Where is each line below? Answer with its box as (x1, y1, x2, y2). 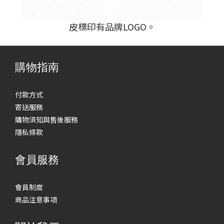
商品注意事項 (15, 194, 57, 204)
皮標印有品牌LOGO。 (68, 19, 155, 33)
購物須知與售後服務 (15, 114, 78, 124)
